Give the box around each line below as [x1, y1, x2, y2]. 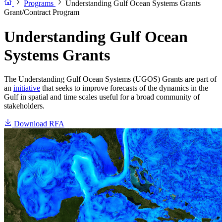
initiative [13, 84, 40, 93]
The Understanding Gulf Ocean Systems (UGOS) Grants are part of [4, 75, 217, 84]
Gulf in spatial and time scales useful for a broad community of [4, 93, 200, 102]
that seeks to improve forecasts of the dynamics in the [40, 84, 208, 93]
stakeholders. [4, 102, 45, 111]
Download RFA [14, 119, 64, 128]
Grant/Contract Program [4, 8, 79, 17]
